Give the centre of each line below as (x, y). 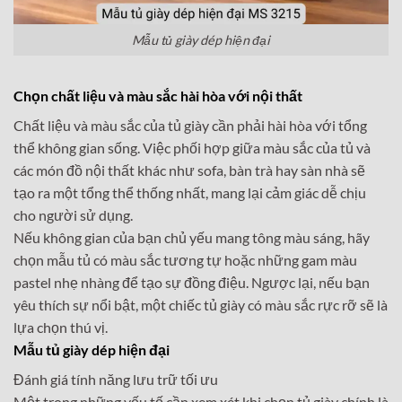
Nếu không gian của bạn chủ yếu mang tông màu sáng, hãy (192, 237)
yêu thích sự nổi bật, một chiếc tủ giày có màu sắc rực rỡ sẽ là (201, 304)
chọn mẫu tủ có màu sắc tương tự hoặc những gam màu (185, 259)
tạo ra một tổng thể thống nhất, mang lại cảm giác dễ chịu (190, 192)
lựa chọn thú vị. (61, 327)
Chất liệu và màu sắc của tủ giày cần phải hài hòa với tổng (190, 125)
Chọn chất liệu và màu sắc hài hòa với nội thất (158, 95)
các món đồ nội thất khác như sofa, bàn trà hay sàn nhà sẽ (189, 170)
